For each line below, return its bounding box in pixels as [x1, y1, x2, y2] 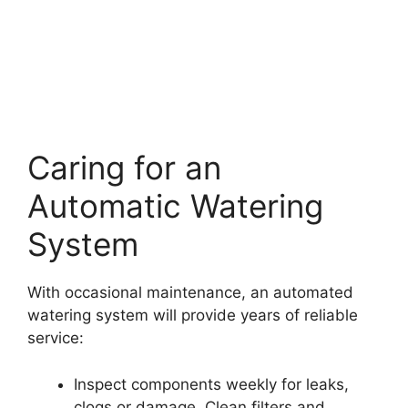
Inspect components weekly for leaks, [74, 374, 349, 393]
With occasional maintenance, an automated [27, 283, 353, 302]
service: [27, 329, 84, 348]
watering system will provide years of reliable [27, 306, 358, 325]
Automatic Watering [27, 187, 323, 226]
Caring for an [27, 148, 221, 188]
